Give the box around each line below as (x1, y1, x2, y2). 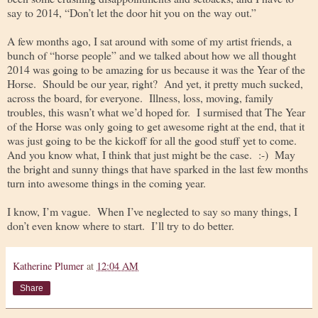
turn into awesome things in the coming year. (7, 175, 206, 190)
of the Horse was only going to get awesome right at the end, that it (7, 118, 305, 133)
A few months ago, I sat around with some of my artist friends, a (7, 33, 292, 48)
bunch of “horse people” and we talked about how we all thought (7, 47, 296, 62)
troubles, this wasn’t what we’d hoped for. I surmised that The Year (7, 104, 305, 119)
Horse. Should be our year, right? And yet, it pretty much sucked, (7, 75, 303, 91)
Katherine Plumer (13, 258, 84, 273)
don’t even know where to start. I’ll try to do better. (7, 217, 234, 233)
